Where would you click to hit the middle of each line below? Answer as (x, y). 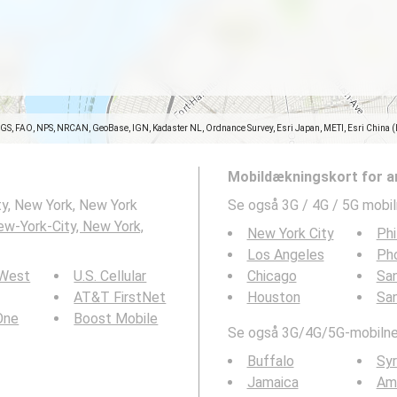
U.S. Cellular (110, 276)
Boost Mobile (116, 319)
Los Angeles (285, 255)
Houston (273, 297)
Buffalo (270, 361)
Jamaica (272, 382)
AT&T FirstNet (120, 297)
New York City (290, 234)
